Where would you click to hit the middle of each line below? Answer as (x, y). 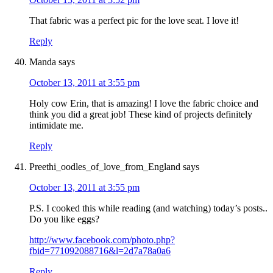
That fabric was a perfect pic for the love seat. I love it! (134, 21)
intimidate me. (56, 126)
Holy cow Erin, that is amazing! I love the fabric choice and (144, 104)
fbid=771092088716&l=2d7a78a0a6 (100, 251)
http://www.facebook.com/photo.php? (102, 240)
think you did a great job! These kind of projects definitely (141, 115)
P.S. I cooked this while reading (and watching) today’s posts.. (148, 208)
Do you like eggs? (64, 219)
